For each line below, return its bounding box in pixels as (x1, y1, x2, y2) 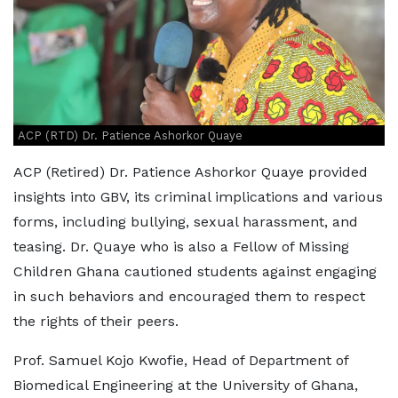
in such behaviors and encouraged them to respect (13, 288, 365, 306)
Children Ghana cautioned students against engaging (13, 263, 377, 281)
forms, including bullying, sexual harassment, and (13, 213, 358, 231)
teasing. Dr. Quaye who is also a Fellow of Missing (13, 238, 349, 256)
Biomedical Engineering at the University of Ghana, (13, 377, 358, 394)
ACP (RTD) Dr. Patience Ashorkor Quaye (18, 129, 243, 143)
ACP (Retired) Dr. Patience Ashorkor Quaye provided (13, 163, 368, 181)
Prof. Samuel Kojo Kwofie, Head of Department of (13, 352, 348, 370)
